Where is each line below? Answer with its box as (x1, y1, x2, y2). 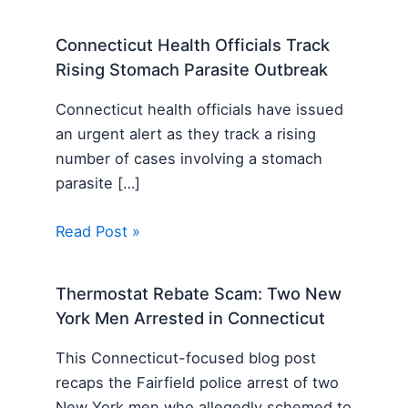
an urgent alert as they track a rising (56, 124, 317, 143)
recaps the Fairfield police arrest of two (56, 372, 340, 392)
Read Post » (56, 222, 141, 241)
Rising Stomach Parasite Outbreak (56, 59, 329, 80)
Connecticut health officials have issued (56, 99, 344, 118)
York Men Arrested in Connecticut (56, 308, 326, 329)
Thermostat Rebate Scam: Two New (56, 283, 342, 304)
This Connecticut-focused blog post (56, 348, 317, 367)
